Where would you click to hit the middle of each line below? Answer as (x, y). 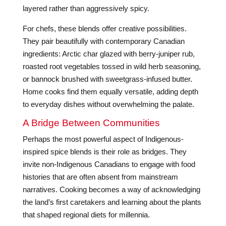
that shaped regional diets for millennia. (86, 215)
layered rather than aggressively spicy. (86, 8)
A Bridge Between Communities (91, 123)
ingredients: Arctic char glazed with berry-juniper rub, (108, 54)
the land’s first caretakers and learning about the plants (112, 202)
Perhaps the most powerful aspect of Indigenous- (103, 139)
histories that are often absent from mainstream (100, 177)
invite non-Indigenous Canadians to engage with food (109, 164)
